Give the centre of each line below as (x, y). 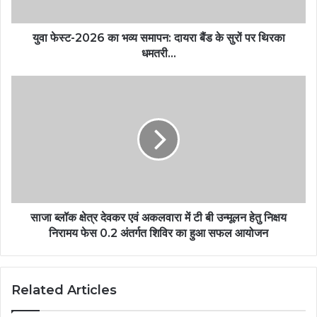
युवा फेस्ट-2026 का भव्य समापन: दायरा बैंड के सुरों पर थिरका (158, 38)
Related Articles (64, 290)
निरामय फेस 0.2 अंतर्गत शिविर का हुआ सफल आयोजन (158, 234)
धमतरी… (158, 54)
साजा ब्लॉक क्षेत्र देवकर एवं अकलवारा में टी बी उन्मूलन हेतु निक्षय (158, 218)
